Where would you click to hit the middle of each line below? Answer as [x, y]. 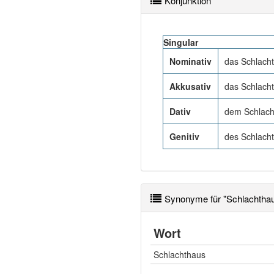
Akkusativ [190, 86]
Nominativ [191, 61]
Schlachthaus [180, 254]
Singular [181, 42]
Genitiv [184, 136]
